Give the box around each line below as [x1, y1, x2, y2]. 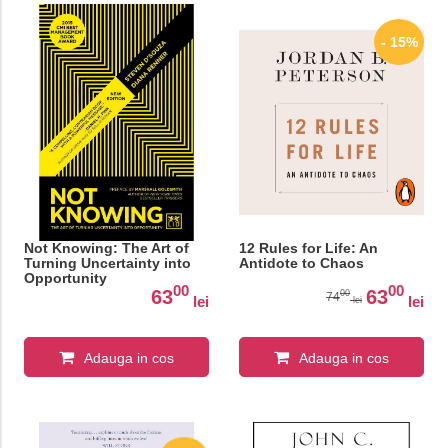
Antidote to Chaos [238, 254, 364, 271]
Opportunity [23, 269, 107, 286]
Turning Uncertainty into [23, 254, 191, 271]
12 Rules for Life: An [238, 239, 378, 256]
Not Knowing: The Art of [23, 239, 189, 256]
